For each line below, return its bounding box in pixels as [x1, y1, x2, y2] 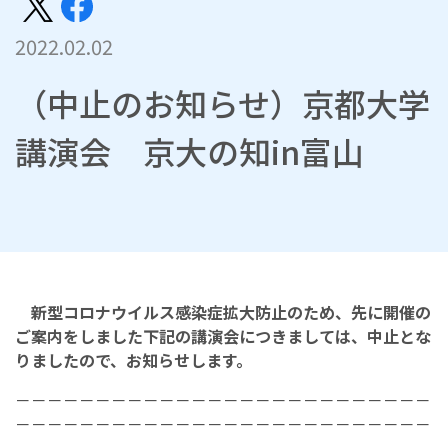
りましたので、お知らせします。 [15, 348, 252, 373]
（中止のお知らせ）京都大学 [15, 80, 430, 127]
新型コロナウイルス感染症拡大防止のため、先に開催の [31, 300, 431, 325]
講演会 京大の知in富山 [15, 128, 364, 175]
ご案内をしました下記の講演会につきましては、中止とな [15, 324, 431, 349]
